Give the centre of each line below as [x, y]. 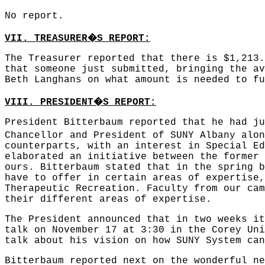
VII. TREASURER [46, 38]
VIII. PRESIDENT [49, 102]
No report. [34, 16]
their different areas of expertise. [108, 199]
